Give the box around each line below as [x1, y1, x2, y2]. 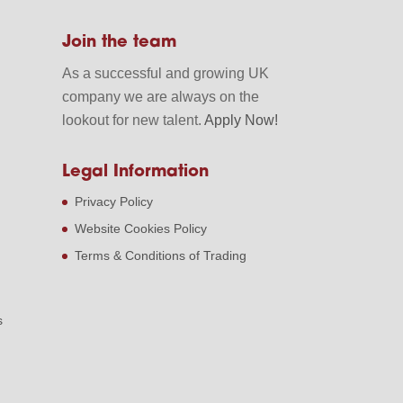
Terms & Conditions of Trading [74, 247, 246, 263]
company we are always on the [61, 89, 259, 105]
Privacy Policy [74, 193, 153, 209]
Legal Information [61, 163, 209, 181]
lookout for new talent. [61, 112, 204, 129]
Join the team [61, 34, 176, 52]
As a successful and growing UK [61, 66, 269, 82]
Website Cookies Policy [74, 220, 207, 236]
